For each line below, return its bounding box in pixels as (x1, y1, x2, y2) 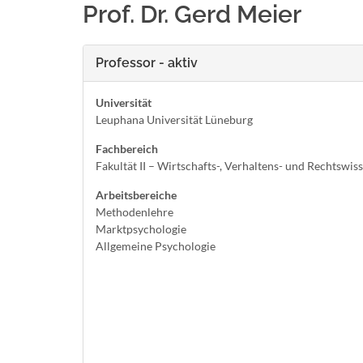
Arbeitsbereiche (96, 188, 177, 202)
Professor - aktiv (96, 55, 198, 70)
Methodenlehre (96, 205, 173, 219)
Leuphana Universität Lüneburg (96, 113, 253, 126)
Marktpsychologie (96, 222, 186, 236)
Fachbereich (96, 142, 158, 156)
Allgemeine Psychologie (96, 239, 216, 253)
